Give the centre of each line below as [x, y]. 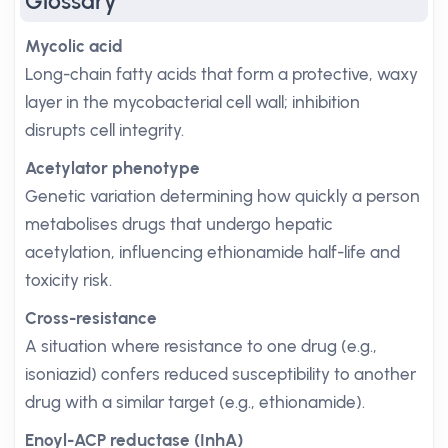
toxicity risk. [68, 280]
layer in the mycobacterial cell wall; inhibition [192, 102]
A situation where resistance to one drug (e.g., [201, 346]
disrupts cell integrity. [104, 130]
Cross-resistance [91, 318]
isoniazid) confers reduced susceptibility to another [220, 374]
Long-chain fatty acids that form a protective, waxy [221, 74]
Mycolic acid [74, 46]
